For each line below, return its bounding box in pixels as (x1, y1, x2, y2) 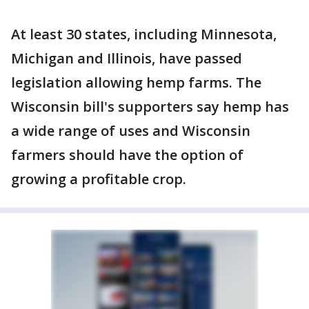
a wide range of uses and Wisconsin (11, 121, 250, 140)
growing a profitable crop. (11, 170, 186, 188)
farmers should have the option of (11, 146, 243, 164)
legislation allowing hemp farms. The (11, 73, 261, 92)
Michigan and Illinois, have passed (11, 49, 242, 68)
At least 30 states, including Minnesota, (11, 25, 277, 43)
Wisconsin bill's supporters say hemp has (11, 97, 289, 116)
